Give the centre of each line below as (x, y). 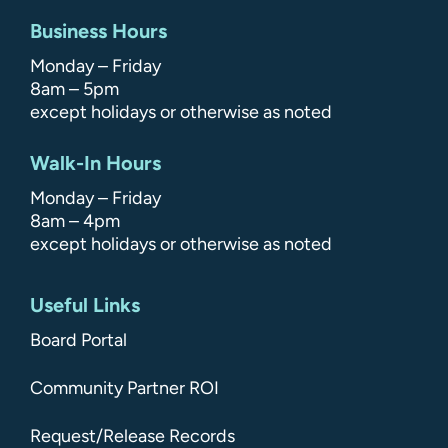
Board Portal (78, 339)
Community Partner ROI (124, 387)
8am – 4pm (75, 220)
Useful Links (85, 304)
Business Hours (98, 30)
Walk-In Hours (95, 162)
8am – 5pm (74, 88)
